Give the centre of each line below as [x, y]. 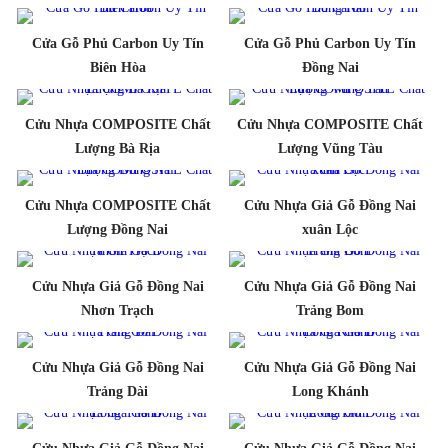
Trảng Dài [118, 391]
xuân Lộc [330, 229]
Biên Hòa [117, 67]
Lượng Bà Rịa [118, 148]
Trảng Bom [330, 310]
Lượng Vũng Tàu [330, 148]
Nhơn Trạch [118, 310]
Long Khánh [330, 391]
